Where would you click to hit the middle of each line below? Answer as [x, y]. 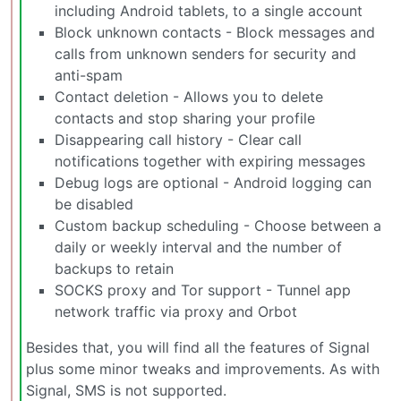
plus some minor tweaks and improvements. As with [203, 368]
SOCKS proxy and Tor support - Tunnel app [203, 290]
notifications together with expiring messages [210, 161]
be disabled [94, 204]
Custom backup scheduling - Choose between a [218, 225]
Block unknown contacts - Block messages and [215, 32]
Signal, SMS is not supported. [126, 390]
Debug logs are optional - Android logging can [213, 182]
